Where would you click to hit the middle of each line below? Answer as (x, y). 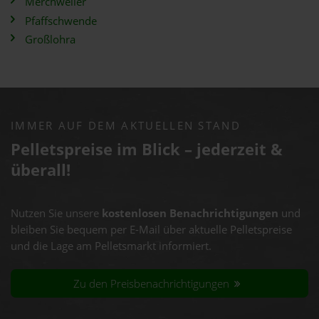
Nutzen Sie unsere (56, 213)
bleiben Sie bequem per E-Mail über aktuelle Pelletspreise (151, 230)
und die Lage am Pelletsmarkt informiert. (111, 246)
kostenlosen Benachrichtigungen (190, 213)
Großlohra (50, 40)
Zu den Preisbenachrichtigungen (153, 283)
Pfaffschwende (61, 21)
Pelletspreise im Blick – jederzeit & (147, 149)
